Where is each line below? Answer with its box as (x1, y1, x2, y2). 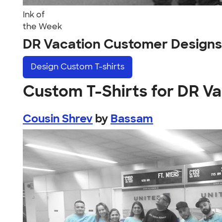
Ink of (23, 9, 45, 20)
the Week (23, 21, 62, 32)
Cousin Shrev (23, 111, 93, 126)
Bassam (111, 111, 153, 126)
